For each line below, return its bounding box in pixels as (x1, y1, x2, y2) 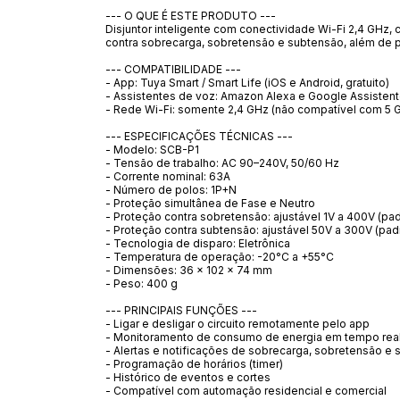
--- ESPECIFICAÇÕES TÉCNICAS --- (105, 129, 293, 143)
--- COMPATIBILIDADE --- (105, 62, 241, 76)
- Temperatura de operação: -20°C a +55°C (105, 249, 334, 263)
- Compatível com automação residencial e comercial (105, 383, 387, 397)
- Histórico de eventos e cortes (105, 370, 271, 384)
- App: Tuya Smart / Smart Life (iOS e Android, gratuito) (105, 75, 389, 89)
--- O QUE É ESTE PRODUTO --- (105, 8, 276, 22)
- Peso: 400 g (105, 276, 178, 290)
